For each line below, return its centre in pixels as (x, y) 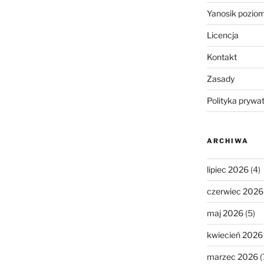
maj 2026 (225, 213)
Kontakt (222, 57)
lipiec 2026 (227, 169)
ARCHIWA (227, 141)
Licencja (222, 35)
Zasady (220, 78)
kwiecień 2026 (235, 235)
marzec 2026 (232, 256)
